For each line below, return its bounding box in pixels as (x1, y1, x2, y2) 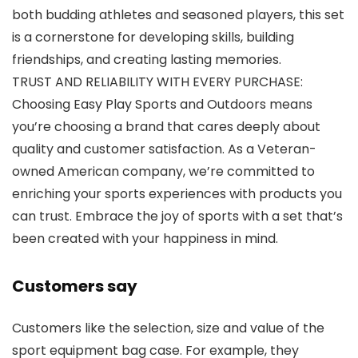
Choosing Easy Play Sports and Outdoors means (12, 95, 312, 114)
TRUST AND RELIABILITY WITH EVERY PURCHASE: (12, 73, 303, 92)
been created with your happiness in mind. (12, 229, 278, 249)
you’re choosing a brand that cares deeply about (12, 117, 320, 137)
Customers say (12, 275, 137, 298)
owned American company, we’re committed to (12, 162, 315, 181)
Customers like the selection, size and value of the (12, 319, 324, 338)
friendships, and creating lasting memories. (12, 50, 281, 70)
